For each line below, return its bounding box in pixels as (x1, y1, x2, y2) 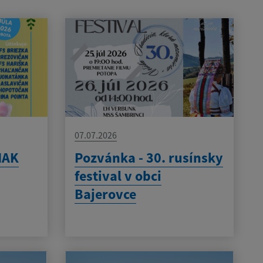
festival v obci (74, 166, 161, 185)
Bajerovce (74, 184, 136, 203)
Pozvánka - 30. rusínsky (74, 148, 223, 167)
